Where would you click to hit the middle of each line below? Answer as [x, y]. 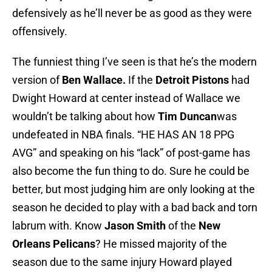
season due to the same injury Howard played [122, 262]
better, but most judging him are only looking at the [134, 189]
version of [37, 80]
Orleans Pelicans [54, 244]
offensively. [40, 32]
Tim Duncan [187, 117]
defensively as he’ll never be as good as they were [132, 13]
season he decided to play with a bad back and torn [135, 208]
